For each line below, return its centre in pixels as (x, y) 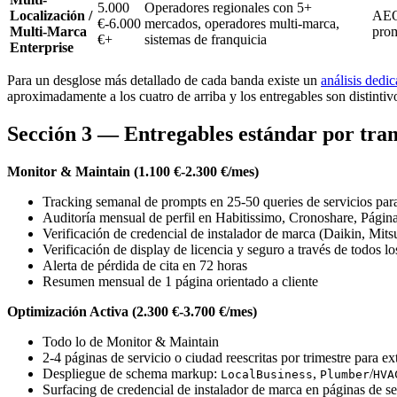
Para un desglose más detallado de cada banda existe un (164, 81)
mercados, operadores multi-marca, (242, 24)
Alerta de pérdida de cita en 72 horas (145, 266)
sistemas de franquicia (206, 40)
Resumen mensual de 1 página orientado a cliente (180, 282)
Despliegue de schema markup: (132, 374)
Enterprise (42, 48)
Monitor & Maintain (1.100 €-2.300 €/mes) (133, 172)
